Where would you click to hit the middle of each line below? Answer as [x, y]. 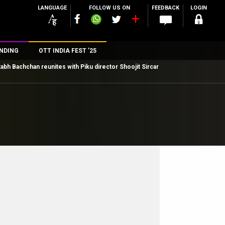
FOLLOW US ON [109, 8]
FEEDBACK [165, 8]
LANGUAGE [52, 8]
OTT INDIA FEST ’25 [67, 51]
